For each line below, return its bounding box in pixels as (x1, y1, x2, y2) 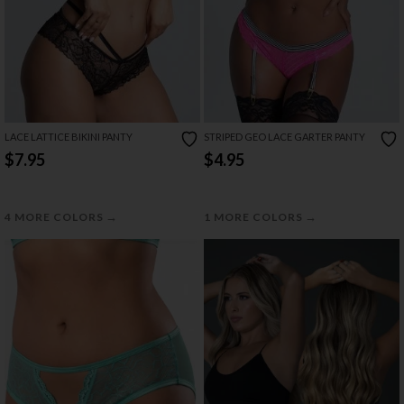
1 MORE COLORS (204, 210, 306, 225)
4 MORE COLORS (5, 210, 106, 225)
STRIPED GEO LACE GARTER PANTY (204, 131, 365, 143)
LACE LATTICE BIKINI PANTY (5, 131, 133, 143)
